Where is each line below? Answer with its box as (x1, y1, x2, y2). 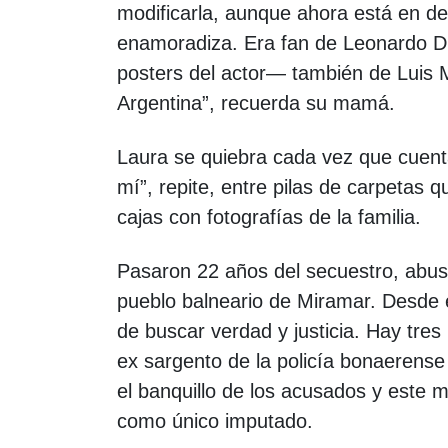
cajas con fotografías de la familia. (117, 206, 421, 229)
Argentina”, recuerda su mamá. (117, 92, 395, 115)
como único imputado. (117, 410, 313, 433)
